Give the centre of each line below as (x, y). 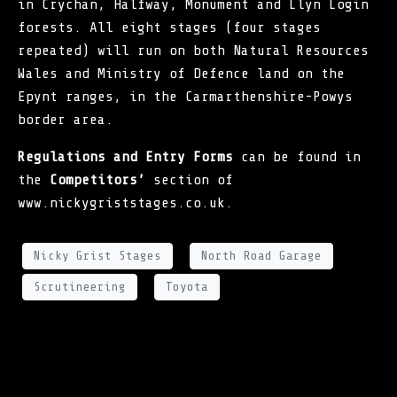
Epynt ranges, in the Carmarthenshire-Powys (185, 96)
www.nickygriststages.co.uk (121, 202)
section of (189, 179)
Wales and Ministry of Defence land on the (181, 73)
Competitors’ (97, 179)
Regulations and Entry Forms (125, 156)
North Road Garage (261, 256)
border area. (66, 119)
